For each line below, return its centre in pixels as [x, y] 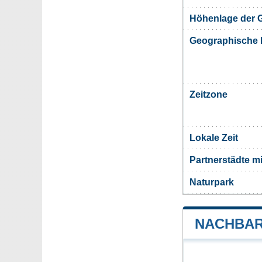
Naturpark [212, 182]
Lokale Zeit [214, 138]
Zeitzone [208, 95]
